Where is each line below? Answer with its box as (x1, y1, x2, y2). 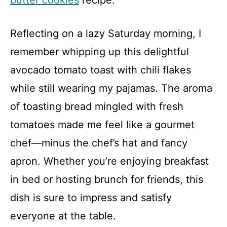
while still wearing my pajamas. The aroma (10, 82, 212, 94)
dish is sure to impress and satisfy (10, 192, 172, 204)
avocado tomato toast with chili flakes (10, 64, 191, 76)
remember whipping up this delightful (10, 46, 189, 58)
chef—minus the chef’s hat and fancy (10, 137, 187, 149)
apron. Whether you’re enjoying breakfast (10, 155, 209, 167)
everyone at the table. (10, 210, 116, 222)
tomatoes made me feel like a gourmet (10, 119, 195, 131)
